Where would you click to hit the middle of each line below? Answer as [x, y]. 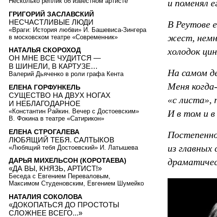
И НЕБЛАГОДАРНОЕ [45, 104]
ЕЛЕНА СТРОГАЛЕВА [44, 132]
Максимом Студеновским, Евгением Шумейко [76, 184]
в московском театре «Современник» [63, 37]
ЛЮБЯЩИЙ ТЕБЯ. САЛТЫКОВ [62, 139]
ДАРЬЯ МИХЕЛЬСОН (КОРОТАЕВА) [68, 161]
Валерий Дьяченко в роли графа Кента [66, 74]
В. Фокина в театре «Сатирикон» [56, 119]
